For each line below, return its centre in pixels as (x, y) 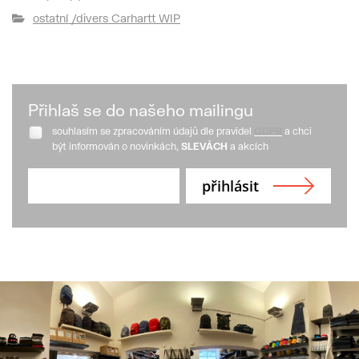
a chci (298, 131)
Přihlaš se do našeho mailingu (141, 110)
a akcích (248, 147)
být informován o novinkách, (115, 147)
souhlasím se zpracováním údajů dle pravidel (153, 131)
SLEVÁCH (203, 147)
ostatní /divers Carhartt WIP (107, 18)
